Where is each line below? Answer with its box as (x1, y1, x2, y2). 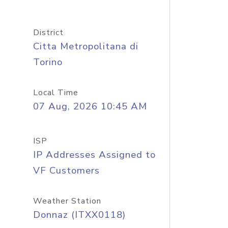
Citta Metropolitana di (33, 40, 138, 53)
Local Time (33, 87, 78, 98)
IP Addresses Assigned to (33, 148, 156, 161)
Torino (33, 55, 63, 69)
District (33, 27, 64, 38)
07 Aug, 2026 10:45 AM (33, 100, 147, 113)
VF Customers (33, 164, 100, 177)
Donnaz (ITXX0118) (33, 208, 126, 221)
